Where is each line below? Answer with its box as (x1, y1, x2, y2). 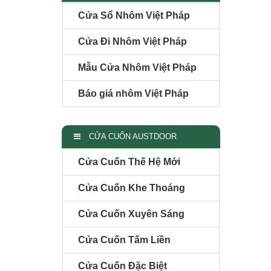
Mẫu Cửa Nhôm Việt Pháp (78, 62, 197, 73)
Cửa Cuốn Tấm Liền (78, 234, 171, 245)
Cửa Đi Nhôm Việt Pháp (78, 36, 187, 47)
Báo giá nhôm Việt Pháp (78, 88, 189, 99)
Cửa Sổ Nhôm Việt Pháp (78, 10, 190, 21)
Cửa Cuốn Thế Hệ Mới (78, 156, 180, 167)
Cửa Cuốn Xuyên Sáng (78, 208, 184, 219)
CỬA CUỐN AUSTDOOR (87, 131, 177, 141)
